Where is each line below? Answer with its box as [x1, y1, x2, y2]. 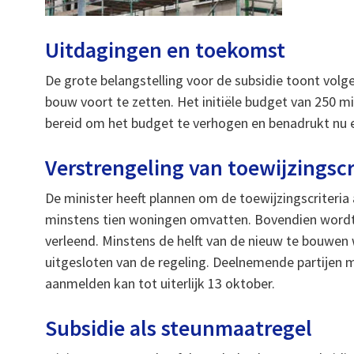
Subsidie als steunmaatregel [45, 314, 313, 343]
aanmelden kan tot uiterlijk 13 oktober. [45, 274, 276, 293]
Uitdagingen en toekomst [45, 36, 286, 65]
